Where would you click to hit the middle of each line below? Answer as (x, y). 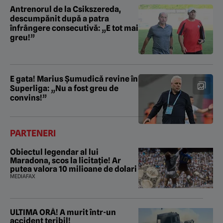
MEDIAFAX (23, 176)
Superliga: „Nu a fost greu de (64, 89)
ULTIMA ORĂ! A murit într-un (63, 213)
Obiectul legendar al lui (54, 152)
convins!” (28, 98)
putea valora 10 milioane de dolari (73, 169)
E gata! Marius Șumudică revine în (74, 79)
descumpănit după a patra (59, 19)
